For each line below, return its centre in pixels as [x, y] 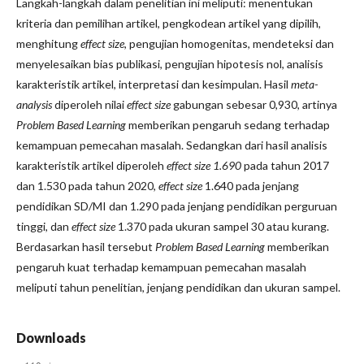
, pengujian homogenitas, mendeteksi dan [229, 43]
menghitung [48, 43]
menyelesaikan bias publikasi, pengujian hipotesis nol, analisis [170, 64]
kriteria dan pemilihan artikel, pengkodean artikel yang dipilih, [169, 23]
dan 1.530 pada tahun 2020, [87, 186]
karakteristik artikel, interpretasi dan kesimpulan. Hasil [154, 84]
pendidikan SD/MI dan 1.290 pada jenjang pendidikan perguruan [177, 206]
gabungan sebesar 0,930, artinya [254, 104]
